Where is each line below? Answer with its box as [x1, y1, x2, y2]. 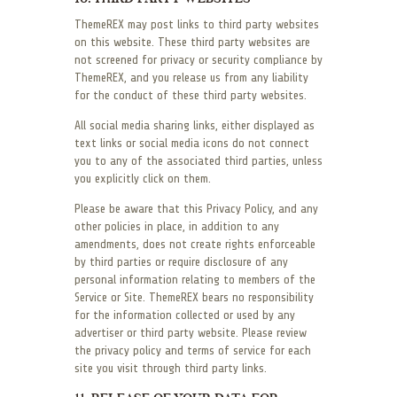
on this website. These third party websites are [74, 35, 310, 50]
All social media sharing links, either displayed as [74, 119, 315, 133]
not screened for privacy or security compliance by [74, 53, 323, 67]
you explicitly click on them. [74, 172, 211, 186]
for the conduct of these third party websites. [74, 89, 307, 103]
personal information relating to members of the [74, 273, 315, 287]
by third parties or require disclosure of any [74, 255, 288, 269]
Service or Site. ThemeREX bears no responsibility [74, 291, 314, 305]
